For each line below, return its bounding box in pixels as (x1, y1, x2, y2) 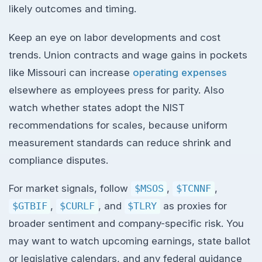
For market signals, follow (9, 182, 131, 195)
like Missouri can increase (9, 66, 133, 78)
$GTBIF (12, 200, 47, 212)
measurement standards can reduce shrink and (9, 136, 231, 149)
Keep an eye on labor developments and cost (9, 31, 220, 43)
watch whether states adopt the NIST (9, 101, 185, 113)
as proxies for (160, 200, 227, 212)
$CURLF (59, 200, 95, 212)
